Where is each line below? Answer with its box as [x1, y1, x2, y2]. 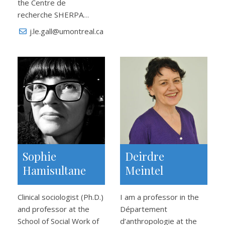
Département [120, 204, 167, 214]
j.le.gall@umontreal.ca [30, 26, 103, 36]
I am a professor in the [120, 192, 199, 202]
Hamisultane [23, 163, 86, 178]
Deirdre [125, 149, 164, 164]
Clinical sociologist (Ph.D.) [18, 192, 103, 202]
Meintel [125, 163, 163, 178]
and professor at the [18, 204, 89, 214]
